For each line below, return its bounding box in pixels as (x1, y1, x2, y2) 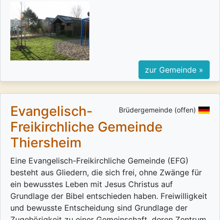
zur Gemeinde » (145, 65, 203, 75)
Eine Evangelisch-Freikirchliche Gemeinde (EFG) (10, 156, 189, 166)
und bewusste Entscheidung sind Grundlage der (10, 203, 188, 213)
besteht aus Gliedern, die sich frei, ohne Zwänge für (10, 167, 202, 178)
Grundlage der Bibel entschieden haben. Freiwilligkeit (10, 191, 207, 201)
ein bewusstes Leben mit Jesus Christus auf (10, 179, 173, 190)
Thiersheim (10, 135, 82, 151)
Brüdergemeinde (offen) (119, 106, 196, 114)
